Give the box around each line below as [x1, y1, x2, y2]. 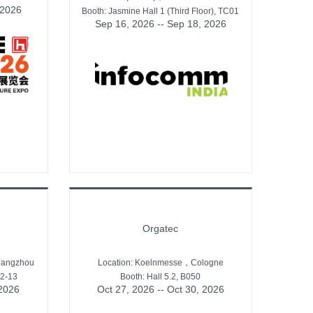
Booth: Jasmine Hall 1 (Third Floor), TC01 [82, 6, 240, 16]
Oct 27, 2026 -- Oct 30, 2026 [96, 283, 224, 295]
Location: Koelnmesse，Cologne [97, 257, 224, 268]
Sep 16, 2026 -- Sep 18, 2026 [94, 17, 226, 29]
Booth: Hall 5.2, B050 [120, 271, 201, 282]
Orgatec [143, 222, 179, 234]
